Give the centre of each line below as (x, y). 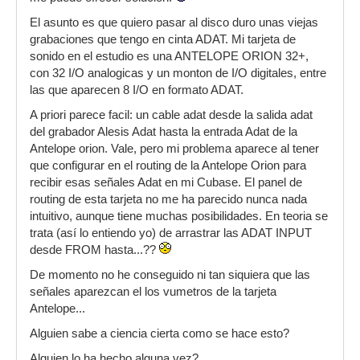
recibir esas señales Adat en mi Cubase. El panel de (166, 182)
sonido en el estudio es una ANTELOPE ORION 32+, (169, 56)
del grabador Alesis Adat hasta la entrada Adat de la (164, 132)
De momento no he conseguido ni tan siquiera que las (170, 275)
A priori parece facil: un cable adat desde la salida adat (171, 115)
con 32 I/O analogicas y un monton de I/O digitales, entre (178, 73)
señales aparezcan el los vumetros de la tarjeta (153, 292)
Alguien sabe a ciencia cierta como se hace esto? (160, 333)
